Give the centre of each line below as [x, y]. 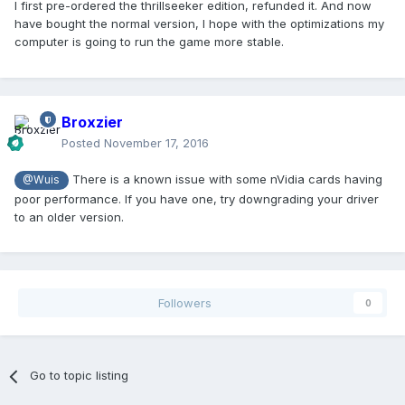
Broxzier [92, 122]
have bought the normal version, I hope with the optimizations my [199, 24]
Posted [83, 143]
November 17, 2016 [156, 143]
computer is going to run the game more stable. [149, 42]
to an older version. [69, 217]
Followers [184, 303]
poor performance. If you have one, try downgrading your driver [197, 198]
